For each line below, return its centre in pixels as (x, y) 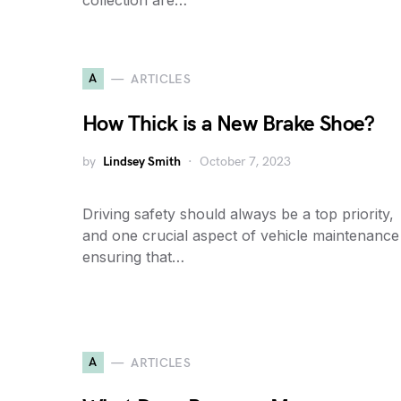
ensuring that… (133, 257)
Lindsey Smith (142, 162)
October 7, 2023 (245, 162)
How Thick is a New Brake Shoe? (228, 124)
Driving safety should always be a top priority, (238, 214)
